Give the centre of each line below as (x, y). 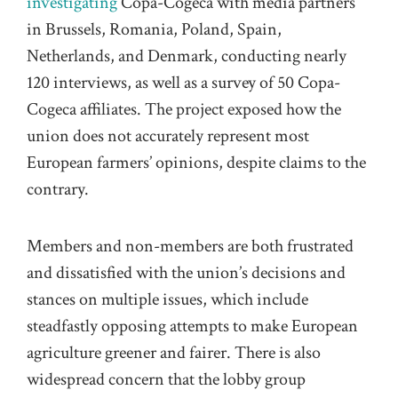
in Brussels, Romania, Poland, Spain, (154, 29)
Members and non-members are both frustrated (190, 247)
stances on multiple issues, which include (167, 300)
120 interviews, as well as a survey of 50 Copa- (183, 82)
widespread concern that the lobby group (166, 380)
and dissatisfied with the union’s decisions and (186, 273)
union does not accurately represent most (168, 135)
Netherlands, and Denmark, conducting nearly (187, 56)
